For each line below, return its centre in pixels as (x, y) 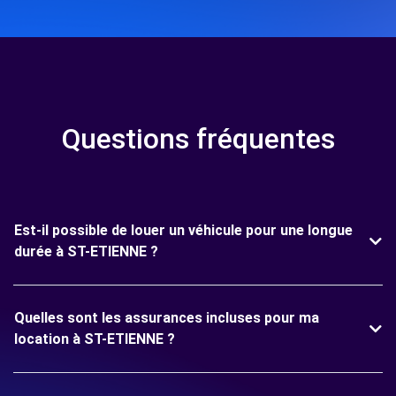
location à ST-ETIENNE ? (95, 339)
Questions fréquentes (198, 139)
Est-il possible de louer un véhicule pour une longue (183, 231)
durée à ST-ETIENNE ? (86, 252)
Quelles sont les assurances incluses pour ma (167, 318)
